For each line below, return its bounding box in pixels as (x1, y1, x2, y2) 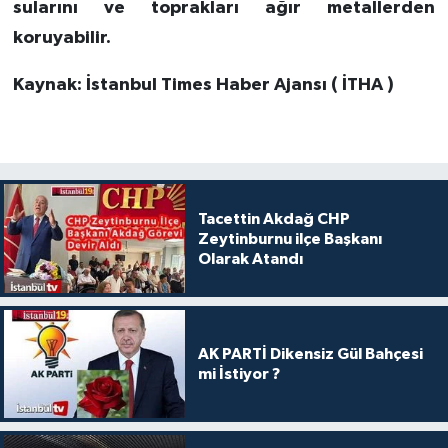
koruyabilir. (12, 29, 111, 48)
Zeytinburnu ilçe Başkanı (197, 230, 382, 247)
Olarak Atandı (197, 250, 303, 267)
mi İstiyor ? (197, 365, 280, 382)
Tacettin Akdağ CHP (197, 210, 350, 227)
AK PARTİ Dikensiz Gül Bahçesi (197, 345, 423, 362)
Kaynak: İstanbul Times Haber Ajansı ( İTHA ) (12, 76, 394, 95)
